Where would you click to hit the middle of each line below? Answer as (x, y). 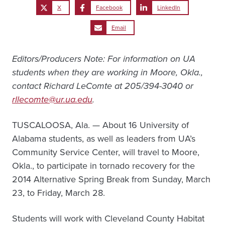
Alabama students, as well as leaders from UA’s (104, 139)
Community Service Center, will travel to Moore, (106, 152)
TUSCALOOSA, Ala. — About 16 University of (100, 125)
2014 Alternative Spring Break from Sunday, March (111, 179)
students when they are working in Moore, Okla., (107, 72)
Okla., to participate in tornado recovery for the (103, 166)
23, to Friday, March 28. (59, 193)
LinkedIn (169, 8)
